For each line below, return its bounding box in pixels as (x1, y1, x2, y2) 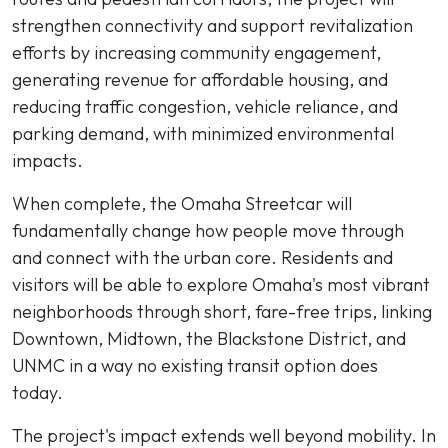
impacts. (12, 149, 91, 172)
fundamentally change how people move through (12, 219, 404, 242)
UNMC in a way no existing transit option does (12, 354, 378, 377)
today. (12, 381, 67, 404)
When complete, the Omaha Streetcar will (12, 192, 352, 215)
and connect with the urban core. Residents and (12, 246, 393, 269)
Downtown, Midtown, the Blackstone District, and (12, 327, 406, 350)
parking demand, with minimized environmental (12, 122, 394, 145)
